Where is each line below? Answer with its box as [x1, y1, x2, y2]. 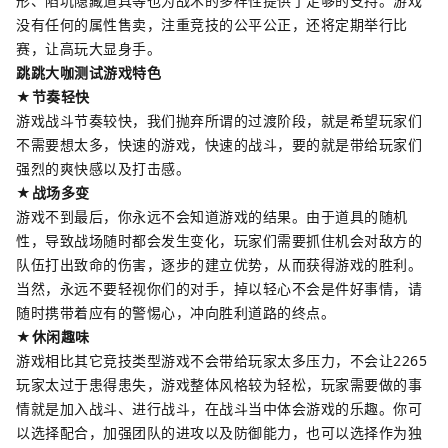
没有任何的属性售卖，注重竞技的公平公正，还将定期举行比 [16, 15, 408, 34]
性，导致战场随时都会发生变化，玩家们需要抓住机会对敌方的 [16, 231, 422, 250]
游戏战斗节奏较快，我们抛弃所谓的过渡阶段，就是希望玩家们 [16, 111, 422, 130]
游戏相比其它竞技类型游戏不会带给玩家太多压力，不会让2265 [16, 351, 427, 370]
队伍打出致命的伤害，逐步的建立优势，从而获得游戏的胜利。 [16, 255, 422, 274]
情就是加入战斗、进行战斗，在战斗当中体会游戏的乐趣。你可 [16, 399, 422, 418]
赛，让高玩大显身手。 [16, 39, 161, 58]
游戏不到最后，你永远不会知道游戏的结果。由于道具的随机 [16, 207, 408, 226]
